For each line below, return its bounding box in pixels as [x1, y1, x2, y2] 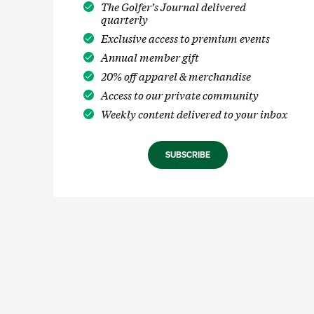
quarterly [100, 11, 148, 27]
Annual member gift [100, 49, 199, 64]
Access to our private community [100, 87, 259, 102]
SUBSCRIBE [165, 149, 210, 161]
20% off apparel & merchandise [100, 68, 251, 83]
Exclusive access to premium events [100, 30, 270, 46]
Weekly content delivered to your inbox [100, 106, 287, 121]
